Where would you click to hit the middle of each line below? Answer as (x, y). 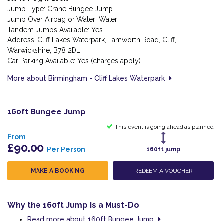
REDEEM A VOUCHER (163, 170)
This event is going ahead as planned (164, 127)
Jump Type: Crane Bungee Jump (60, 9)
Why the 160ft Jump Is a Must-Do (73, 205)
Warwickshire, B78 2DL (44, 50)
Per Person (66, 149)
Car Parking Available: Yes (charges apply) (74, 61)
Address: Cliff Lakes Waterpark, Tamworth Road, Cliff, (92, 40)
